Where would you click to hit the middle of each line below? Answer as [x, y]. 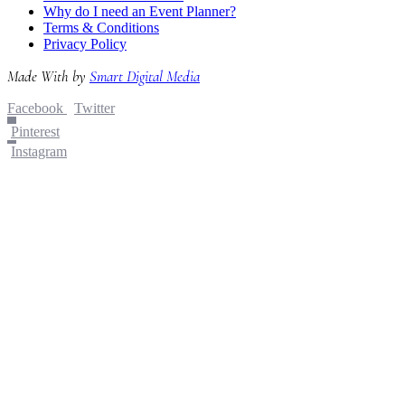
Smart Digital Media [145, 76]
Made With [40, 76]
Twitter [94, 108]
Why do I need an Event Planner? [140, 11]
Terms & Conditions [101, 27]
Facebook [35, 108]
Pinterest [35, 131]
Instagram [39, 151]
